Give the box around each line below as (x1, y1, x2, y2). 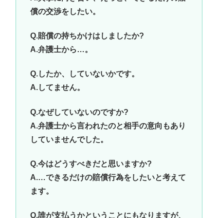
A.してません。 (30, 83, 85, 92)
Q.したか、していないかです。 (30, 70, 139, 78)
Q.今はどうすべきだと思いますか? (30, 160, 152, 168)
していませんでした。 (30, 135, 108, 144)
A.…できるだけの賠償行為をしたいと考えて (30, 173, 186, 182)
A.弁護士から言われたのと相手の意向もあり (30, 121, 186, 130)
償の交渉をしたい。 (30, 7, 100, 16)
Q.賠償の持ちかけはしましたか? (30, 31, 144, 40)
